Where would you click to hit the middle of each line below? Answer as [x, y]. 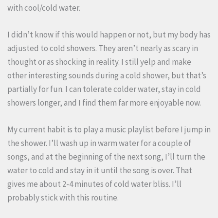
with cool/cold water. [44, 8]
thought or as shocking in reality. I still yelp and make [99, 62]
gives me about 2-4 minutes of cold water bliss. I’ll [94, 184]
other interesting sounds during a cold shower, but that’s [107, 76]
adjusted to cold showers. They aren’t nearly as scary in [103, 48]
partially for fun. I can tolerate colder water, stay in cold [104, 89]
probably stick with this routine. [63, 198]
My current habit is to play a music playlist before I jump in [109, 130]
